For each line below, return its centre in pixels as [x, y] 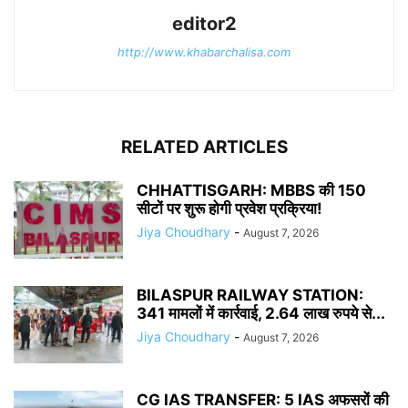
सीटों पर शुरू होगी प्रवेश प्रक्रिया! [231, 208]
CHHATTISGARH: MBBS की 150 [251, 190]
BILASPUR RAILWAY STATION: [250, 295]
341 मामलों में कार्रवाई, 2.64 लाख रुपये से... [261, 313]
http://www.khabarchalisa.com [204, 51]
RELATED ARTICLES [204, 147]
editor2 [204, 23]
